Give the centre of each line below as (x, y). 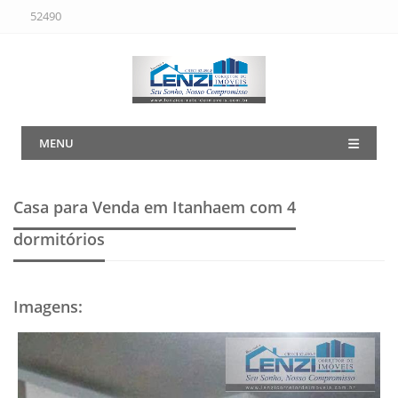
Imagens (46, 307)
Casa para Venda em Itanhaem (131, 207)
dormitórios (59, 239)
